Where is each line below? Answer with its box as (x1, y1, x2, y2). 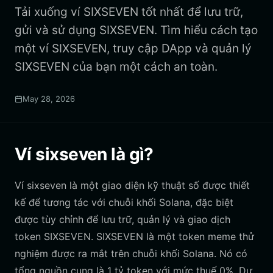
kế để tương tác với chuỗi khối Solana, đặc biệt (15, 196, 233, 208)
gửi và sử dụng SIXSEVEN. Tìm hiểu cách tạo (15, 23, 258, 37)
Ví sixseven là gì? (15, 144, 154, 165)
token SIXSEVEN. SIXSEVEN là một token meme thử (15, 230, 254, 243)
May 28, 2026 (23, 94, 75, 104)
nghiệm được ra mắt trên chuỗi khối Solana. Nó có (15, 247, 247, 260)
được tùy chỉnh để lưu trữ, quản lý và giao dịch (15, 213, 230, 225)
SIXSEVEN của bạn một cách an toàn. (15, 60, 218, 74)
